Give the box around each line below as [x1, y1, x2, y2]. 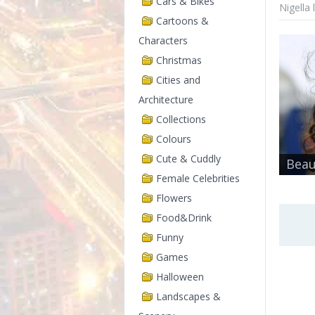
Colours [156, 132, 191, 146]
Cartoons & [156, 14, 209, 27]
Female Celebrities [156, 172, 240, 185]
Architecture [139, 93, 193, 106]
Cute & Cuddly [156, 152, 221, 165]
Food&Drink [156, 211, 212, 224]
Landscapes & [156, 290, 221, 303]
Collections [156, 112, 206, 126]
